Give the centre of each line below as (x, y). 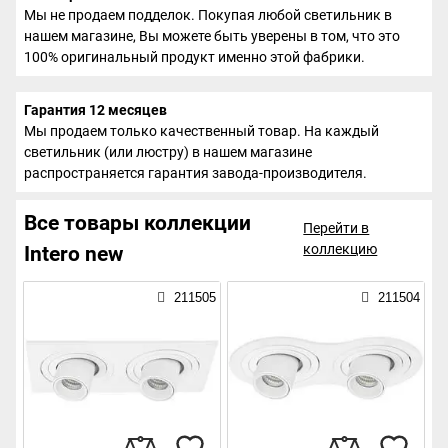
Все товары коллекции (137, 222)
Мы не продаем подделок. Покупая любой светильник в (208, 14)
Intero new (73, 253)
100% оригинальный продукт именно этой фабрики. (194, 56)
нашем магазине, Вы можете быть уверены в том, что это (212, 35)
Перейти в (336, 227)
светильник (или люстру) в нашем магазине (168, 151)
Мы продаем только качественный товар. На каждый (201, 130)
